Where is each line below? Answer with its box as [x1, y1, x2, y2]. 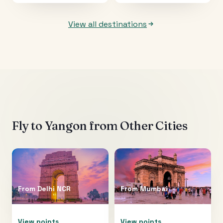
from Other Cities [87, 118, 188, 133]
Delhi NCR [37, 184, 71, 193]
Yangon [44, 118, 87, 133]
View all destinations [68, 18, 147, 29]
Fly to [12, 118, 45, 133]
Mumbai [140, 184, 168, 193]
